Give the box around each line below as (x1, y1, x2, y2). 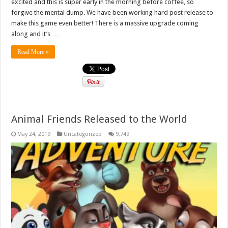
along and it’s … (11, 30, 59, 38)
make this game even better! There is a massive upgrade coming (11, 19, 199, 27)
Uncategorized (64, 130, 102, 137)
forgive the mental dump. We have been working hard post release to (11, 8, 214, 16)
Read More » (17, 48, 49, 55)
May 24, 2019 (17, 130, 51, 137)
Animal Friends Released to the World (11, 112, 188, 125)
